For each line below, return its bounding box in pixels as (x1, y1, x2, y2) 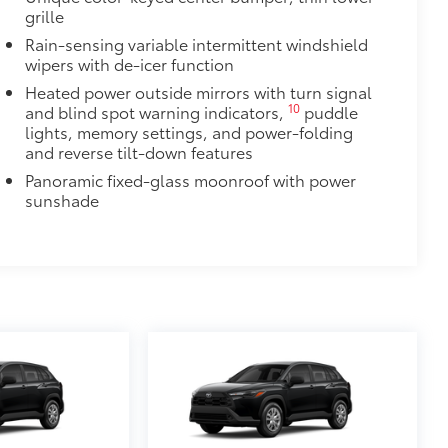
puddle (299, 99, 358, 123)
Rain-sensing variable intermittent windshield (24, 31, 368, 55)
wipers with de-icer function (24, 51, 234, 75)
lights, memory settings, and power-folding (24, 119, 353, 143)
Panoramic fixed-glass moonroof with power (24, 167, 356, 191)
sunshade (24, 187, 99, 211)
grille (24, 3, 64, 27)
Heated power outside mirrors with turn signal (24, 79, 372, 103)
